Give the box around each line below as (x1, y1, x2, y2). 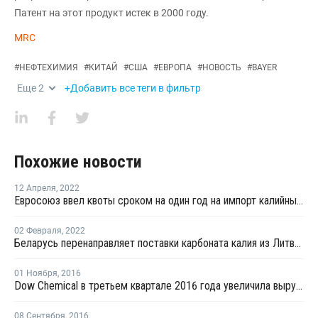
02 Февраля (14, 226, 62, 236)
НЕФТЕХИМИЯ (19, 62, 78, 72)
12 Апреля (14, 183, 56, 193)
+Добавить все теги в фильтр (65, 82, 201, 94)
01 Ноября (14, 268, 57, 278)
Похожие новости (14, 152, 142, 172)
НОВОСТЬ (202, 62, 241, 72)
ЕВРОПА (158, 62, 192, 72)
